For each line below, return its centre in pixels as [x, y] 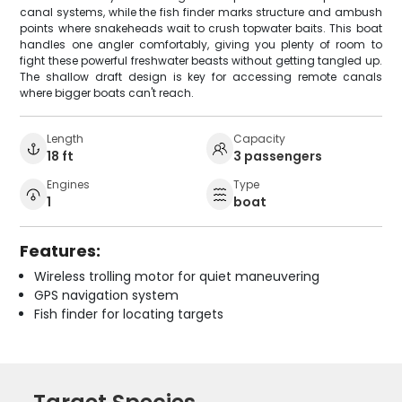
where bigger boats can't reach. [107, 93]
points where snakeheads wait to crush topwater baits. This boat [201, 29]
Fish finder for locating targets [129, 315]
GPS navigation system [107, 296]
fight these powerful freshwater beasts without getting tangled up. [201, 61]
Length [66, 139]
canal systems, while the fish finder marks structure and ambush [201, 13]
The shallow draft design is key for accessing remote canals [201, 77]
